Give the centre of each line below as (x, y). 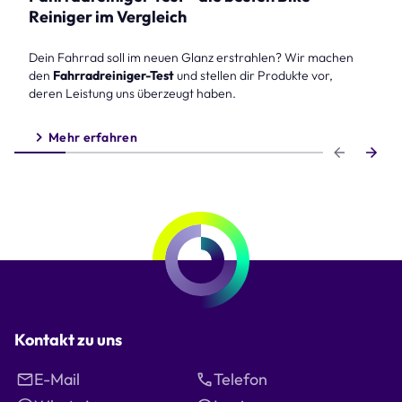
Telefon (240, 379)
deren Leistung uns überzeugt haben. (132, 93)
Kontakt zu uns (68, 339)
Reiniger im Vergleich (108, 16)
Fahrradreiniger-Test (112, 75)
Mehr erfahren (93, 137)
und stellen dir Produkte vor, (253, 75)
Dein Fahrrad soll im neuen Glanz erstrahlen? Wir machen (191, 57)
